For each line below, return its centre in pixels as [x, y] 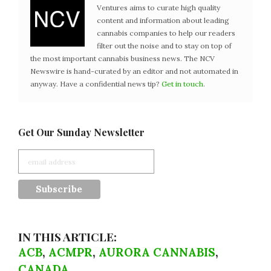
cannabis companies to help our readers [166, 33]
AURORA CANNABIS [157, 252]
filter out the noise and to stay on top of [164, 46]
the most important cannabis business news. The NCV [122, 58]
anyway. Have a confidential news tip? [96, 84]
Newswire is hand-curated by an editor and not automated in [134, 71]
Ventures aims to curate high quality [158, 8]
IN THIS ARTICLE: [67, 237]
